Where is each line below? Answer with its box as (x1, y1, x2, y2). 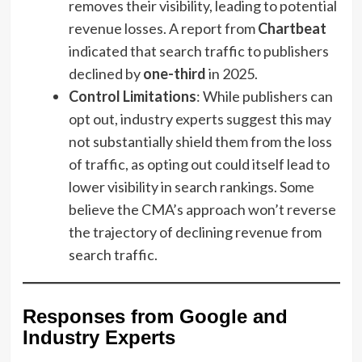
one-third (142, 64, 206, 82)
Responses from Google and (22, 305, 288, 327)
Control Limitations (68, 86, 196, 105)
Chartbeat (257, 19, 326, 37)
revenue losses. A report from (68, 19, 258, 37)
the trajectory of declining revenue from (68, 222, 322, 241)
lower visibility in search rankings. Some (68, 177, 314, 196)
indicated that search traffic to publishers (68, 41, 329, 60)
